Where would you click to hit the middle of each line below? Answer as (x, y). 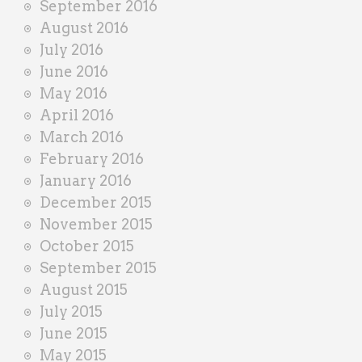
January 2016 (86, 180)
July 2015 (71, 311)
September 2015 (98, 267)
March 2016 (82, 137)
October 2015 (87, 246)
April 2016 (77, 115)
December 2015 (96, 202)
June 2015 (74, 333)
